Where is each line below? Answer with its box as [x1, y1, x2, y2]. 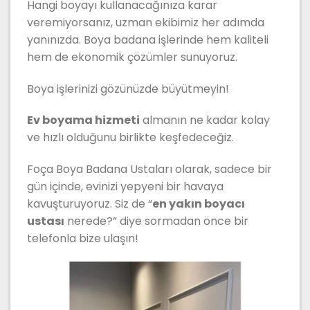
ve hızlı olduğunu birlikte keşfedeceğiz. [27, 129, 234, 146]
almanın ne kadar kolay [140, 112, 270, 129]
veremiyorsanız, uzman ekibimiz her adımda [27, 14, 264, 30]
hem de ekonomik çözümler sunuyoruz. [27, 48, 237, 65]
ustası [27, 213, 64, 230]
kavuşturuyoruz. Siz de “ [27, 196, 152, 212]
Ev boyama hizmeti [27, 112, 140, 129]
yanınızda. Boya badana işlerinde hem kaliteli [27, 31, 268, 48]
